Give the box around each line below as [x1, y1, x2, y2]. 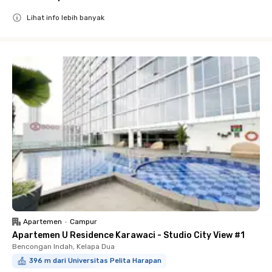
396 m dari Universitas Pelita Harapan [29, 257, 161, 265]
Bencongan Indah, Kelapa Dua [12, 242, 115, 251]
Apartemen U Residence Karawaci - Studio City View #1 [12, 230, 245, 240]
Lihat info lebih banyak [27, 13, 104, 22]
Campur [70, 217, 97, 226]
